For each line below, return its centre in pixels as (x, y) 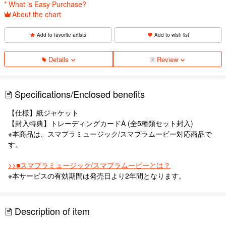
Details (59, 59)
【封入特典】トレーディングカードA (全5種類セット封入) (101, 123)
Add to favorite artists (62, 35)
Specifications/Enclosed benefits (80, 94)
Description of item (52, 211)
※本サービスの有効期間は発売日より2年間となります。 (97, 175)
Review (167, 59)
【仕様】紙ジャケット (43, 112)
